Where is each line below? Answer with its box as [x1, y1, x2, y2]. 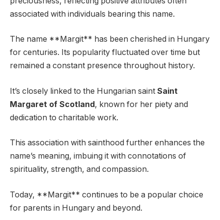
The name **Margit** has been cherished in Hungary [10, 34, 210, 44]
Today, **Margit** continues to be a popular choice [10, 190, 203, 199]
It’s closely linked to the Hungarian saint [10, 86, 157, 96]
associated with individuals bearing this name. [10, 9, 175, 19]
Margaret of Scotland [10, 99, 95, 109]
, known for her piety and [95, 99, 188, 109]
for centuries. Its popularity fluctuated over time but [10, 48, 200, 57]
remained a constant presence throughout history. [10, 61, 195, 71]
